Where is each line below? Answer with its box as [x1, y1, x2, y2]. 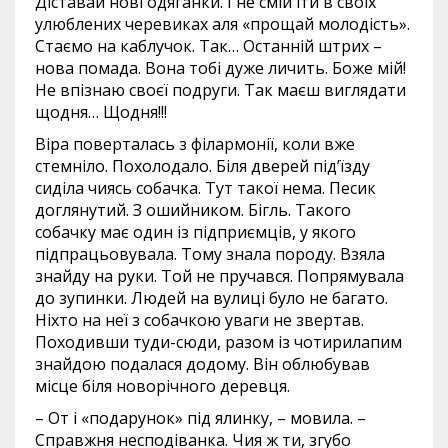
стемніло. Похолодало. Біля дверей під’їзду [35, 155, 370, 177]
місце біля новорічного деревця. [35, 375, 290, 397]
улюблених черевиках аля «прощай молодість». [35, 13, 410, 35]
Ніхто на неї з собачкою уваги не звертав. [35, 309, 364, 331]
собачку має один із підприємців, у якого [35, 221, 356, 243]
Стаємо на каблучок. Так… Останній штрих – [35, 35, 382, 57]
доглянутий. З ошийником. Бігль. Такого [35, 199, 351, 221]
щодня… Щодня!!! [35, 101, 167, 123]
